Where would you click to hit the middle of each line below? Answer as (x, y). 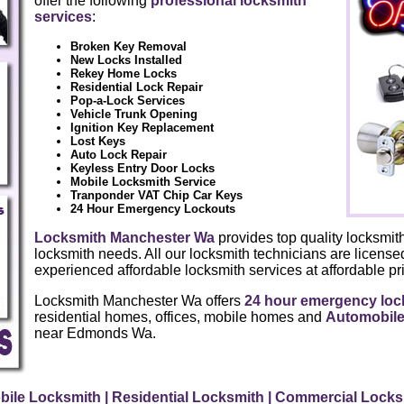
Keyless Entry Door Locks (142, 169)
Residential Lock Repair (136, 87)
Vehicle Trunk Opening (133, 115)
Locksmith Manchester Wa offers (139, 301)
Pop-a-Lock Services (127, 101)
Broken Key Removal (128, 47)
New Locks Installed (126, 60)
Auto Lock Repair (118, 155)
